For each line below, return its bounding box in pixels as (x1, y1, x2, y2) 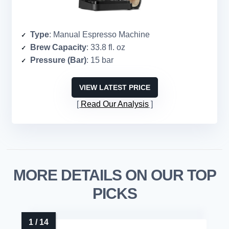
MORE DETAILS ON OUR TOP (13, 166, 216, 184)
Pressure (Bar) (30, 55, 86, 64)
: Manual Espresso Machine (49, 30, 150, 39)
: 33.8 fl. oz (86, 42, 125, 52)
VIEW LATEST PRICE (79, 83, 150, 91)
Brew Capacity (30, 42, 86, 52)
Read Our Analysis (80, 99, 149, 108)
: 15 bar (86, 55, 113, 64)
